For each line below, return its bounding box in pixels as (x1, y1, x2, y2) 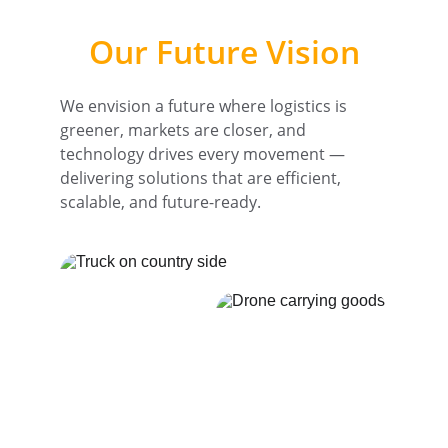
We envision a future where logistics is (60, 95, 351, 117)
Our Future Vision (88, 30, 360, 73)
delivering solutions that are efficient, (60, 167, 345, 189)
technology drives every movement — (60, 143, 349, 165)
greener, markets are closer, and (60, 119, 310, 141)
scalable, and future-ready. (60, 191, 261, 213)
